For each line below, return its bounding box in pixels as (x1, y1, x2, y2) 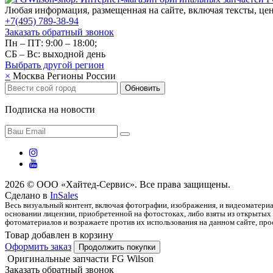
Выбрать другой (5, 59, 75, 70)
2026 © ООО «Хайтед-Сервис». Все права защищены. (5, 179, 230, 190)
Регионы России (47, 70, 116, 81)
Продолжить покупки (79, 242, 155, 252)
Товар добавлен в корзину (5, 229, 113, 240)
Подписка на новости (5, 104, 95, 115)
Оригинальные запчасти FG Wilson (7, 253, 154, 264)
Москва (13, 70, 44, 81)
